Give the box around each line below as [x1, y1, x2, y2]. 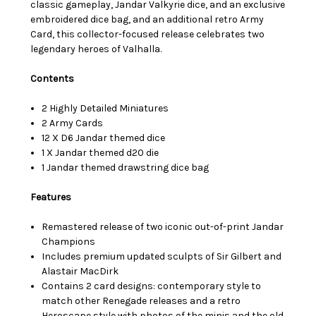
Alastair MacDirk [42, 265, 119, 278]
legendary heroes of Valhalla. [30, 43, 162, 56]
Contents [30, 73, 74, 85]
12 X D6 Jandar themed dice [42, 132, 166, 145]
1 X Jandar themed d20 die [42, 147, 159, 159]
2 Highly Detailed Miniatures [42, 102, 169, 115]
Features [30, 191, 71, 204]
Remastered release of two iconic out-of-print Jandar [42, 221, 284, 233]
